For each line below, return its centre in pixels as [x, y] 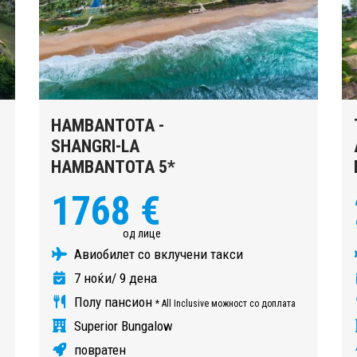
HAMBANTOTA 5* [113, 167]
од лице [142, 233]
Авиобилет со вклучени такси [157, 254]
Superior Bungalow [122, 326]
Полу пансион [113, 302]
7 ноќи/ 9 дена [114, 278]
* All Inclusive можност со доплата [226, 303]
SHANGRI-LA [95, 146]
